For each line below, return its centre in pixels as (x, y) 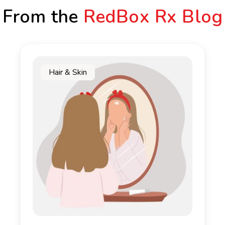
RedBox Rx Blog (153, 17)
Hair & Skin (68, 72)
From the (43, 17)
